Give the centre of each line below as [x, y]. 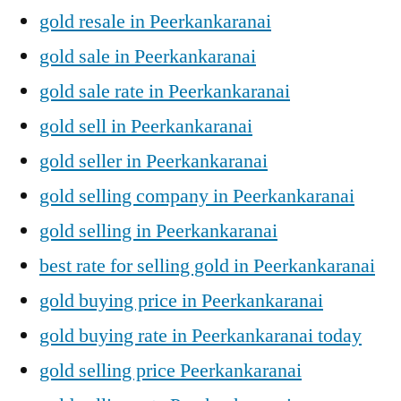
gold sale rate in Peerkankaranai [165, 91]
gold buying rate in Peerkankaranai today [200, 336]
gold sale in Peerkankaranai [148, 56]
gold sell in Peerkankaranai [146, 126]
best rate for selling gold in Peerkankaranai [207, 266]
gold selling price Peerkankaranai [171, 371]
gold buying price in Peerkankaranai [181, 301]
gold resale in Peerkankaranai [155, 21]
